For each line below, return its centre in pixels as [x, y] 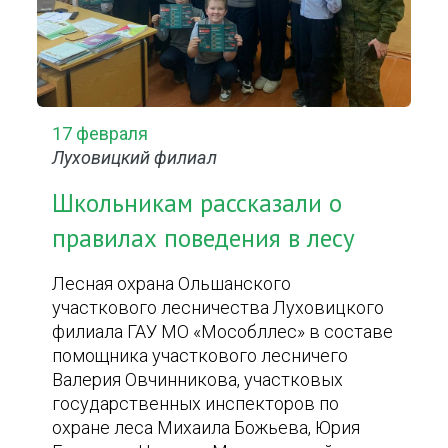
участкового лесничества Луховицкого [218, 307]
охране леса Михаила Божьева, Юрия [206, 427]
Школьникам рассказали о [197, 203]
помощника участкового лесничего [200, 355]
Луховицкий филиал [135, 157]
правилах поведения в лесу [204, 238]
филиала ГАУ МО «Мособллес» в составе [223, 331]
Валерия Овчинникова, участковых [198, 379]
